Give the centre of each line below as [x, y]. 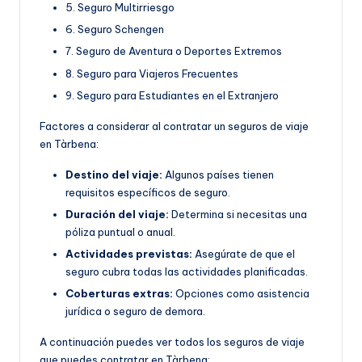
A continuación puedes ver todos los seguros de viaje [172, 342]
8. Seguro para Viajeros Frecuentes [152, 73]
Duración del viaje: [117, 214]
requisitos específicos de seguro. [148, 192]
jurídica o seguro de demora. [135, 311]
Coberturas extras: [119, 294]
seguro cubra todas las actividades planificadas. [187, 271]
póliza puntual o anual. [120, 232]
